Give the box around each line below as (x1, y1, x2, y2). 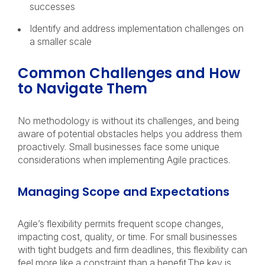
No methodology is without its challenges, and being (18, 115, 239, 127)
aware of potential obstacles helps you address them (18, 128, 242, 140)
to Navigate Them (18, 79, 151, 98)
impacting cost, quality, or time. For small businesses (18, 231, 237, 243)
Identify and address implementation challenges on (30, 22, 244, 34)
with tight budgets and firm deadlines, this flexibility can (18, 244, 247, 256)
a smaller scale (30, 35, 94, 47)
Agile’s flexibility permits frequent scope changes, (18, 218, 224, 230)
